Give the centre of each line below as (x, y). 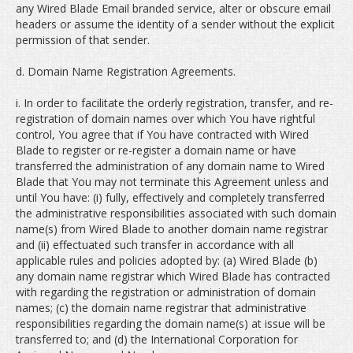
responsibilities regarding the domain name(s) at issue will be (171, 323)
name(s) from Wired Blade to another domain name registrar (172, 229)
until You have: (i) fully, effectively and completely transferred (170, 197)
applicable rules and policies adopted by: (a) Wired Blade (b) (167, 260)
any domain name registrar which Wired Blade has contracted (173, 276)
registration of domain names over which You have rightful (165, 119)
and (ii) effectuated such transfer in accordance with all (155, 245)
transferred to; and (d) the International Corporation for (157, 339)
